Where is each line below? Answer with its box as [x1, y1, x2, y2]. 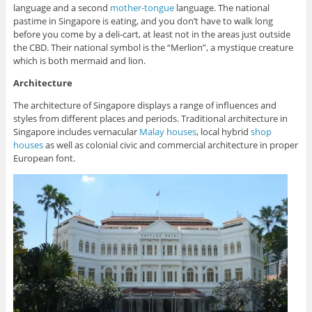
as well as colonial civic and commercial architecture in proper [42, 139, 298, 152]
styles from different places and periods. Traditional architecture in [13, 112, 288, 125]
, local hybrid [196, 125, 251, 139]
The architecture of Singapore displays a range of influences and [13, 99, 276, 112]
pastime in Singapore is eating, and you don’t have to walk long [13, 15, 273, 28]
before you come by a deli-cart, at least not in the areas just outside [13, 28, 290, 41]
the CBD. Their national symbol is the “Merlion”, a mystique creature [13, 41, 293, 54]
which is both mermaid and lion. [13, 54, 146, 68]
